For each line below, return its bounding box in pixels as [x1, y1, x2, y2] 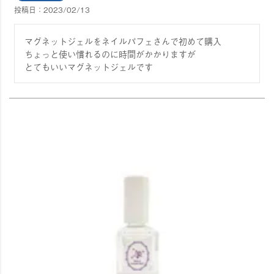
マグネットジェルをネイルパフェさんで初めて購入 [24, 34, 221, 47]
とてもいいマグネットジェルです [24, 60, 153, 73]
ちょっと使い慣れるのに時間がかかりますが [24, 47, 196, 60]
